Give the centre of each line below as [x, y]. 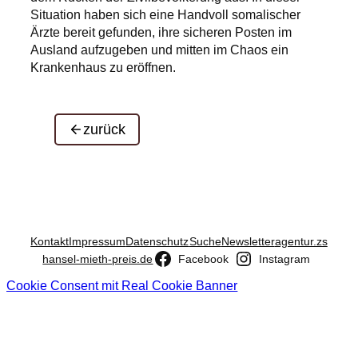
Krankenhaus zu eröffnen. [103, 67]
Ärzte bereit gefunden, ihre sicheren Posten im [161, 32]
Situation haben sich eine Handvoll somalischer [166, 14]
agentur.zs [301, 242]
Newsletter [248, 242]
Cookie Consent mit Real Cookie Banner [122, 286]
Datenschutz [157, 242]
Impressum [97, 242]
